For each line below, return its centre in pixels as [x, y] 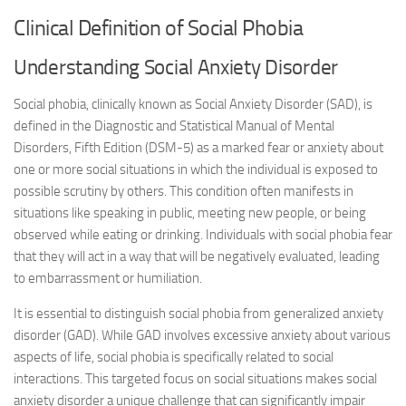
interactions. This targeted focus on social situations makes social [195, 379]
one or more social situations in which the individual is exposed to [196, 169]
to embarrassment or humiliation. [108, 278]
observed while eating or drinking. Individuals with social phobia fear [203, 235]
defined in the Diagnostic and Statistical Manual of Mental [174, 126]
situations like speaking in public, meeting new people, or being [190, 213]
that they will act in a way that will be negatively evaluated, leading [197, 256]
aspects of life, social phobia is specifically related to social [174, 357]
